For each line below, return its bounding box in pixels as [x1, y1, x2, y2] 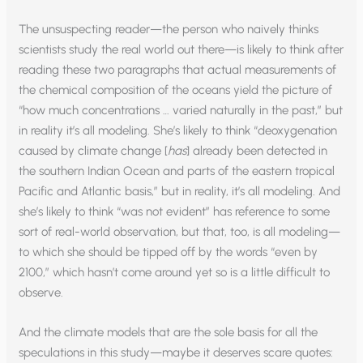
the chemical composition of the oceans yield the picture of [19, 82, 333, 97]
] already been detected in [186, 143, 328, 158]
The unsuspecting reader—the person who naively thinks [19, 21, 319, 36]
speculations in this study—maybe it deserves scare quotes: [19, 344, 334, 360]
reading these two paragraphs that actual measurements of [19, 62, 337, 77]
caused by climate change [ [19, 143, 169, 158]
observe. [19, 284, 64, 300]
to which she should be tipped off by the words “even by [19, 244, 318, 259]
